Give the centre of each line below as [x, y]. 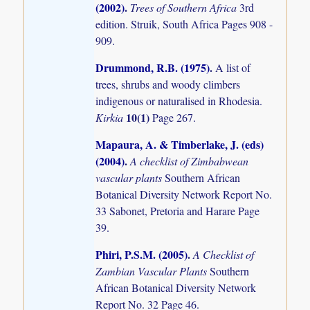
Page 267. [174, 118]
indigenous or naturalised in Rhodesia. [179, 101]
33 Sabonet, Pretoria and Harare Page [178, 211]
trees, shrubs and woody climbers [168, 84]
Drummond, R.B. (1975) [153, 68]
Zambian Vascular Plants [153, 271]
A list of [233, 68]
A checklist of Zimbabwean [190, 161]
